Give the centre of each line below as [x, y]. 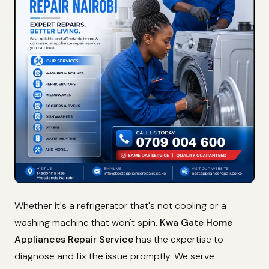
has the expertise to [178, 240]
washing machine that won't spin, [87, 223]
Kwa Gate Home [196, 223]
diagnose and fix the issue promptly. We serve [114, 256]
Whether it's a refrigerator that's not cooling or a [120, 206]
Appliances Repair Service [74, 240]
